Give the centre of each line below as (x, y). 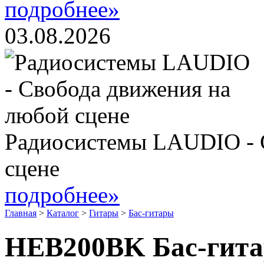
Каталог (63, 213)
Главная (21, 213)
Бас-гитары (151, 213)
